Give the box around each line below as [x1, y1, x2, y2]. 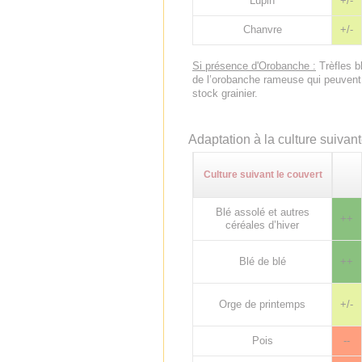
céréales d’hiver [225, 219, 299, 231]
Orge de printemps [219, 298, 305, 310]
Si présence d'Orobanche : [192, 60, 316, 72]
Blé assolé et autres [215, 206, 309, 218]
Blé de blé [238, 255, 286, 267]
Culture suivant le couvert [203, 169, 322, 180]
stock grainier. [192, 87, 258, 99]
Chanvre [242, 23, 282, 36]
